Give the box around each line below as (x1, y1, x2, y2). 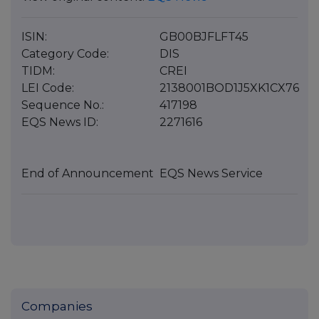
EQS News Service (159, 167, 263, 181)
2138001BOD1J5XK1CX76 (159, 81, 299, 95)
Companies (21, 299, 93, 314)
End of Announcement (21, 167, 154, 181)
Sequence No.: (21, 98, 104, 113)
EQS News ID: (21, 115, 98, 130)
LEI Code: (21, 81, 74, 95)
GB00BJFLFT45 (159, 30, 249, 44)
